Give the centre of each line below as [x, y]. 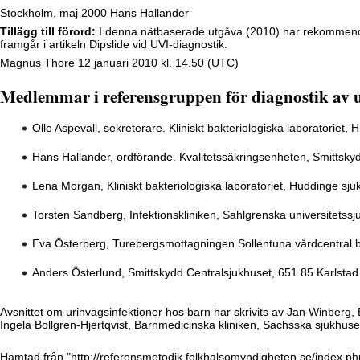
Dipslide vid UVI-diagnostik [157, 45]
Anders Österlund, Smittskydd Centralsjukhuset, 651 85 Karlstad [195, 273]
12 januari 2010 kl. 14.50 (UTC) [157, 63]
